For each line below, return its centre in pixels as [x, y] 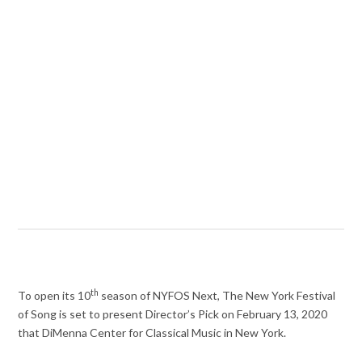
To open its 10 [55, 296]
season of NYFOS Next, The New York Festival [217, 296]
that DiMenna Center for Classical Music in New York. [152, 333]
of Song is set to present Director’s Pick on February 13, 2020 [173, 314]
